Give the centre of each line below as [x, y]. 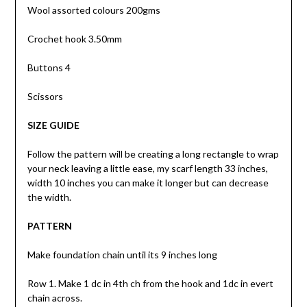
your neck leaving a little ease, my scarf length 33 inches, [147, 169]
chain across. [54, 298]
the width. [49, 197]
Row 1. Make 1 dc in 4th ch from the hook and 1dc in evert [150, 284]
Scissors [45, 97]
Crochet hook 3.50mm [74, 39]
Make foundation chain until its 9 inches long [122, 255]
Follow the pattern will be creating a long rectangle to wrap [153, 154]
